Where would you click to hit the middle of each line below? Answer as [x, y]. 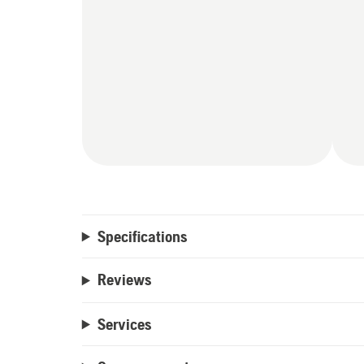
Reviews [124, 279]
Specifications [142, 236]
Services [124, 324]
